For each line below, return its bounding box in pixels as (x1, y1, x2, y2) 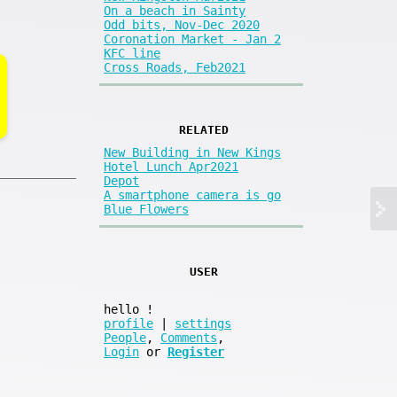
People (104, 331, 146, 346)
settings (175, 316, 231, 331)
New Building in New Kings (104, 145, 281, 160)
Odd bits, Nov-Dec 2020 (104, 17, 260, 32)
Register (167, 345, 224, 360)
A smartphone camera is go (104, 188, 281, 203)
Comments (160, 331, 217, 346)
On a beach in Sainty (104, 3, 245, 18)
